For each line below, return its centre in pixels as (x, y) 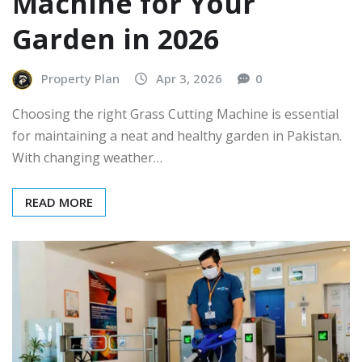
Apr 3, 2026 (189, 79)
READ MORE (59, 202)
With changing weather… (87, 158)
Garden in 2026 (116, 39)
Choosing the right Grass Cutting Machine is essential (175, 114)
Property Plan (80, 79)
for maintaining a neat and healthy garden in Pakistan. (177, 136)
